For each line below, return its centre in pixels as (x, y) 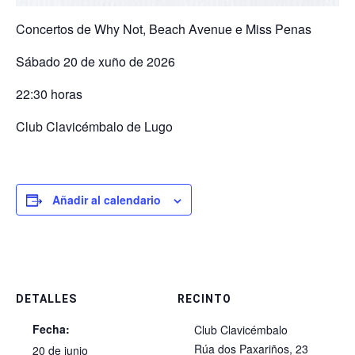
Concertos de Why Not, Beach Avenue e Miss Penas (164, 29)
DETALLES (46, 299)
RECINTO (204, 299)
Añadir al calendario (107, 200)
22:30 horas (49, 94)
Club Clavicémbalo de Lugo (94, 127)
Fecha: (51, 329)
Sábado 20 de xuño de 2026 (95, 62)
